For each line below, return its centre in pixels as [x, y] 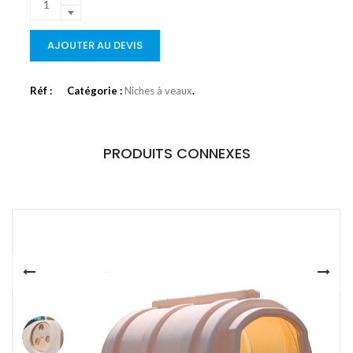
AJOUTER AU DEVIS [95, 45]
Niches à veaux [158, 90]
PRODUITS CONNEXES [176, 153]
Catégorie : [96, 90]
